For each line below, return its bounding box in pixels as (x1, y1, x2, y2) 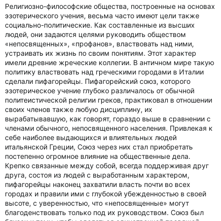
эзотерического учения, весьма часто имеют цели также (5, 11, 199, 20)
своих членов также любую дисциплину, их (5, 105, 152, 113)
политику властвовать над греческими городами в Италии (5, 68, 204, 76)
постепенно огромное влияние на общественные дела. (5, 152, 190, 160)
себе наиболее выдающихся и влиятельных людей (5, 133, 177, 142)
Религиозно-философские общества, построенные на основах (5, 2, 215, 10)
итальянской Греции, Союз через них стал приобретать (5, 143, 193, 151)
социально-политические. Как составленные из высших (5, 21, 195, 29)
